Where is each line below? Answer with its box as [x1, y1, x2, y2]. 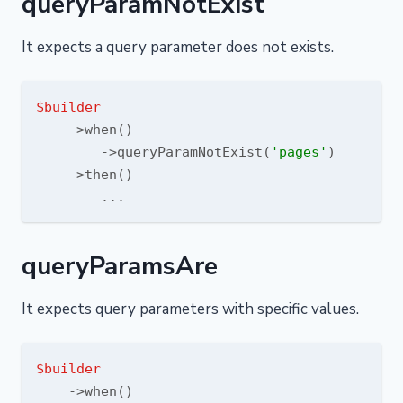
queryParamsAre [22, 249, 218, 283]
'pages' [271, 144, 327, 159]
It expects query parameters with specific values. [22, 299, 359, 319]
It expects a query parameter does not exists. [22, 37, 334, 58]
